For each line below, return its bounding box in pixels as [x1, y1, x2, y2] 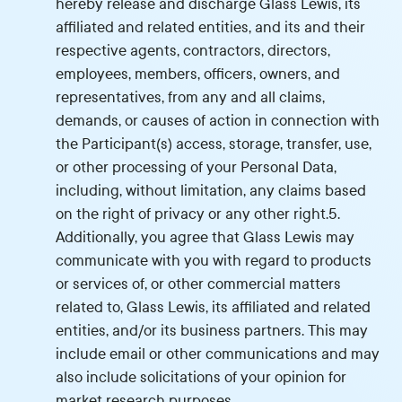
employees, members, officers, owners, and [56, 66, 341, 83]
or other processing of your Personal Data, [56, 159, 337, 176]
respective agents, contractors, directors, [56, 42, 331, 59]
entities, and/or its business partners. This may [56, 322, 369, 339]
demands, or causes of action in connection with [56, 112, 380, 129]
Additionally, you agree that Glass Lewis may [56, 229, 355, 246]
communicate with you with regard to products [56, 252, 372, 269]
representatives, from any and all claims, [56, 89, 326, 106]
